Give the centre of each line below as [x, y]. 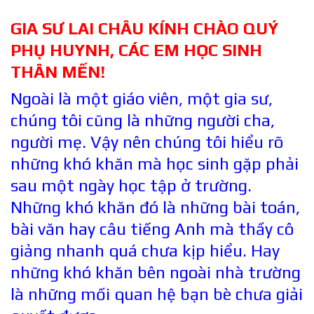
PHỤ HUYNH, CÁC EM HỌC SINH [136, 50]
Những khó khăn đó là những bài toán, [155, 207]
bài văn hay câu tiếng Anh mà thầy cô [152, 229]
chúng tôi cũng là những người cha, [143, 121]
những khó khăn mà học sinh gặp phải [155, 164]
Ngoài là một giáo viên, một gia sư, [142, 99]
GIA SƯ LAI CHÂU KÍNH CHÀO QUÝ [144, 28]
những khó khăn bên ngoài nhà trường [156, 273]
